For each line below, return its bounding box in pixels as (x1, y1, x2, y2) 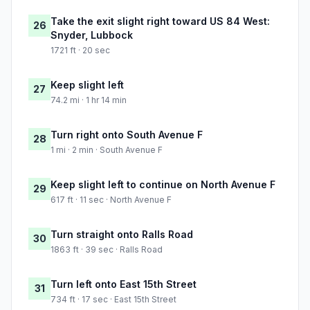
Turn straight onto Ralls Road (51, 228, 193, 241)
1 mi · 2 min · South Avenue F (51, 145, 163, 156)
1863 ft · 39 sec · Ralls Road (51, 244, 163, 255)
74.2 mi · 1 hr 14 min (51, 95, 127, 106)
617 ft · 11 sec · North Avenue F (51, 194, 172, 206)
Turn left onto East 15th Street (51, 278, 197, 291)
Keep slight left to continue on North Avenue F (51, 179, 275, 191)
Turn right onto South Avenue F (51, 129, 203, 141)
